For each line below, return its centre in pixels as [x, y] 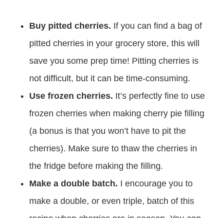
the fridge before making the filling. [96, 166]
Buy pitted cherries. [71, 26]
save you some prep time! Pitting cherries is [114, 61]
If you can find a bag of [158, 26]
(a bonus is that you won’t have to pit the [108, 131]
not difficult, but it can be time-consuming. [110, 79]
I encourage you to [155, 184]
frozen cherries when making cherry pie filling [117, 114]
